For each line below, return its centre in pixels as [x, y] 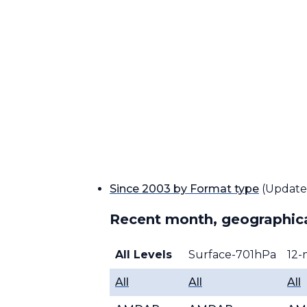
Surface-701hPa [232, 255]
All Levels [144, 255]
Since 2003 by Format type [184, 189]
